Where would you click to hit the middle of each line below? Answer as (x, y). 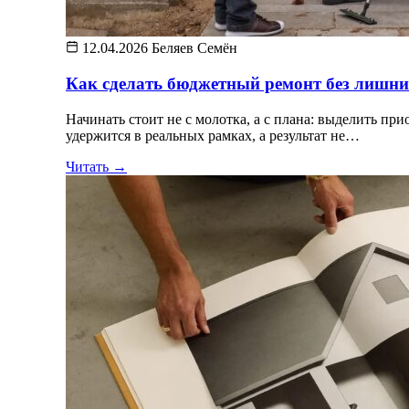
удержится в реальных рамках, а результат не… (213, 135)
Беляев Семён (194, 48)
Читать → (96, 166)
